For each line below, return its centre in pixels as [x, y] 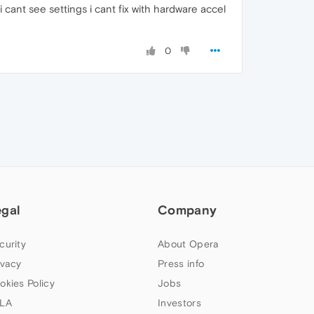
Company [187, 210]
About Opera [189, 244]
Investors [179, 303]
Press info [181, 264]
